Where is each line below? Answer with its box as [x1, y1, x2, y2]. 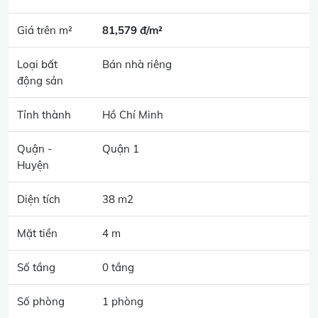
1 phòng [102, 295, 143, 308]
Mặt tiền [17, 226, 57, 240]
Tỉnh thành [17, 108, 71, 121]
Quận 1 [102, 142, 139, 155]
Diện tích [17, 192, 60, 206]
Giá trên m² [17, 23, 72, 37]
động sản [17, 74, 63, 87]
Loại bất [17, 57, 57, 71]
